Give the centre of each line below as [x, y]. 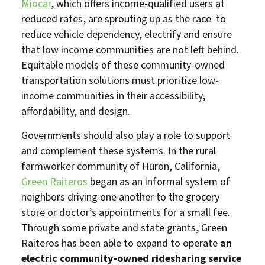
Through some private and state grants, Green [124, 228]
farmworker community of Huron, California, [121, 166]
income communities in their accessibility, [113, 96]
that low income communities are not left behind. [130, 50]
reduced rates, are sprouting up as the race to [124, 19]
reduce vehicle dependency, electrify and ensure [127, 34]
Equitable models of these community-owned [123, 65]
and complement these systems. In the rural [119, 151]
